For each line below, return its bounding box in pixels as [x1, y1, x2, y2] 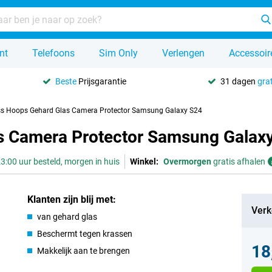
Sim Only [99, 47, 138, 59]
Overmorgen [163, 157, 211, 166]
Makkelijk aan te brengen [37, 246, 131, 256]
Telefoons [32, 47, 75, 59]
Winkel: [130, 157, 158, 166]
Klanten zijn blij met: [27, 194, 117, 205]
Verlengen [162, 47, 205, 59]
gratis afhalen [211, 157, 265, 166]
